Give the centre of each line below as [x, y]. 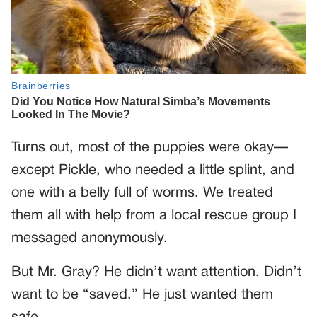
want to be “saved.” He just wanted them [142, 295]
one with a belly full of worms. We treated [142, 194]
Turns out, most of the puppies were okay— [150, 148]
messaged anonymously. [90, 239]
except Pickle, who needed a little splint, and [153, 171]
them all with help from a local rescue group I [154, 216]
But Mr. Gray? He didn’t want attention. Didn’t [156, 273]
